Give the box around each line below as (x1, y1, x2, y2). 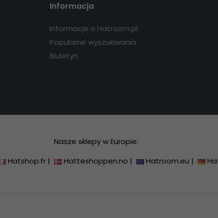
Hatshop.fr (8, 156, 46, 166)
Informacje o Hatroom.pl (49, 23, 138, 34)
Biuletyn (49, 51, 78, 61)
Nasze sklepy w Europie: (54, 136, 139, 147)
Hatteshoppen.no (64, 156, 128, 166)
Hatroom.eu (146, 156, 190, 166)
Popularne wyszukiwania (49, 37, 136, 48)
